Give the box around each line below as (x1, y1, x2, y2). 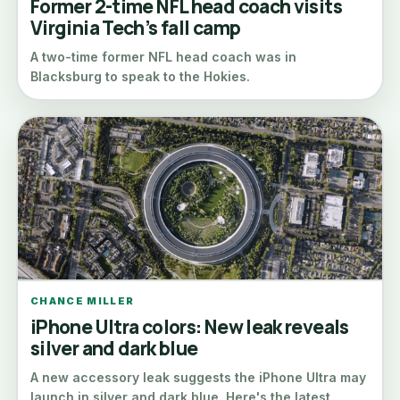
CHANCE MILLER (30, 295, 135, 307)
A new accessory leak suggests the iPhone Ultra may (30, 370, 366, 385)
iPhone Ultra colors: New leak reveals (30, 314, 349, 339)
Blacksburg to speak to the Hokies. (30, 69, 250, 84)
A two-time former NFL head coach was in (30, 49, 296, 64)
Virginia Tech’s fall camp (30, 15, 241, 40)
